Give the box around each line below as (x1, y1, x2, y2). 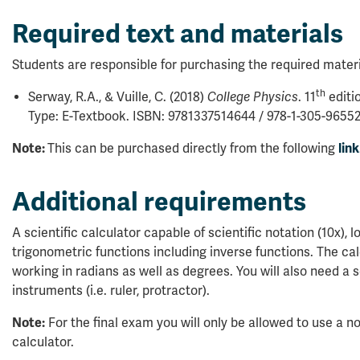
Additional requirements (12, 186, 306, 218)
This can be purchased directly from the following (47, 141, 338, 157)
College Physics (207, 89, 298, 105)
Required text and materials (12, 18, 343, 50)
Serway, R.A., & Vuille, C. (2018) (28, 89, 207, 105)
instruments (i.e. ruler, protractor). (12, 283, 210, 299)
